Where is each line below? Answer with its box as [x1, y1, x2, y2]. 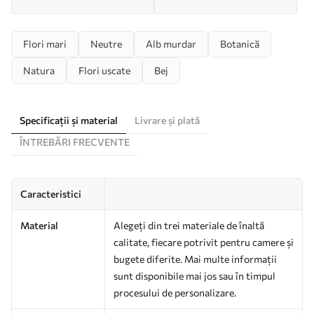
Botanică [220, 37, 259, 50]
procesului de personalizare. [114, 286, 236, 299]
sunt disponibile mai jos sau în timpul [114, 269, 275, 282]
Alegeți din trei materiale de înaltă [114, 219, 264, 231]
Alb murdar [146, 37, 196, 50]
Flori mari [23, 37, 67, 50]
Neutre [90, 37, 122, 50]
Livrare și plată [135, 114, 200, 126]
